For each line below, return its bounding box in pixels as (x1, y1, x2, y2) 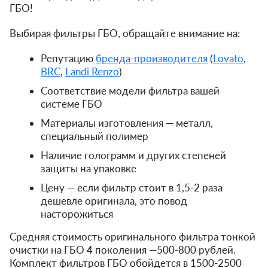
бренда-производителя (96, 51, 208, 65)
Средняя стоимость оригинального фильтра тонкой (10, 230, 255, 243)
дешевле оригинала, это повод (41, 194, 187, 207)
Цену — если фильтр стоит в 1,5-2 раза (41, 181, 223, 194)
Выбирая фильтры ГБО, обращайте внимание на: (10, 26, 240, 39)
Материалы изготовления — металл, (41, 116, 213, 129)
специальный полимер (41, 129, 148, 142)
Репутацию (41, 51, 96, 65)
